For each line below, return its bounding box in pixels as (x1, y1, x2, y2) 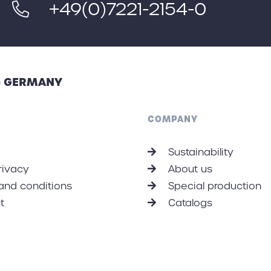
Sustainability (165, 146, 233, 158)
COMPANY (148, 113, 198, 125)
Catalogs (165, 197, 212, 209)
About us (165, 163, 212, 175)
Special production (165, 180, 261, 192)
